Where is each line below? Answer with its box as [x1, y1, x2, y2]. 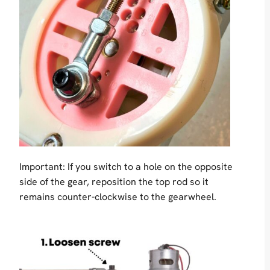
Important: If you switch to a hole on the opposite [19, 160, 233, 174]
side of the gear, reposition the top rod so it [19, 175, 209, 189]
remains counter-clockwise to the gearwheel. [19, 190, 216, 204]
